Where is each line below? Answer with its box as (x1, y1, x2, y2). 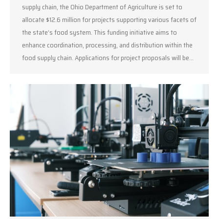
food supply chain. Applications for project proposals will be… (22, 52, 194, 64)
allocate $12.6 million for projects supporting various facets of (22, 14, 197, 25)
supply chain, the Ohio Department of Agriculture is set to (22, 1, 182, 13)
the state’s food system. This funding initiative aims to (22, 27, 177, 38)
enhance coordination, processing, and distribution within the (22, 40, 193, 51)
